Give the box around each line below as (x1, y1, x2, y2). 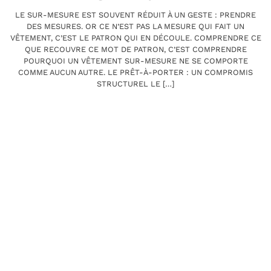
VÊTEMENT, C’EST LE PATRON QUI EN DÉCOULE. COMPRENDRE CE (10, 33, 261, 43)
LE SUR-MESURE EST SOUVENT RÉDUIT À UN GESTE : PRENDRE (15, 10, 256, 20)
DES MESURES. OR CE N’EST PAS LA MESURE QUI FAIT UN (27, 22, 244, 31)
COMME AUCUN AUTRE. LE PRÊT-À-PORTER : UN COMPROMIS (18, 68, 253, 77)
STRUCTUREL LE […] (97, 79, 174, 89)
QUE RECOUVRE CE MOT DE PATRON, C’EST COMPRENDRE (24, 45, 247, 54)
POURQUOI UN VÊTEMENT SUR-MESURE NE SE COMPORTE (23, 56, 248, 66)
